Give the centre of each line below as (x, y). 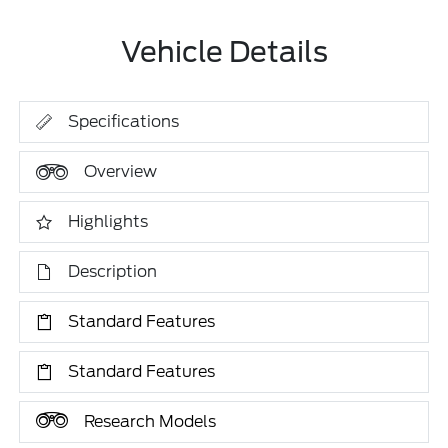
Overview (121, 171)
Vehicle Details (224, 52)
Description (113, 271)
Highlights (108, 221)
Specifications (124, 121)
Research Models (150, 421)
